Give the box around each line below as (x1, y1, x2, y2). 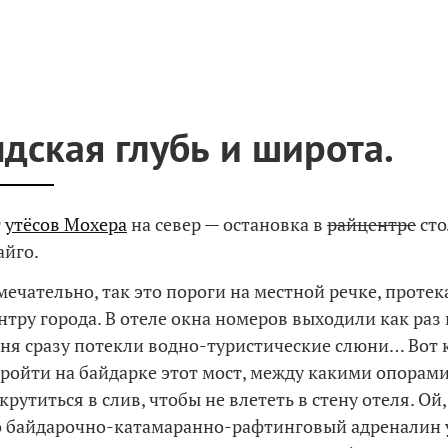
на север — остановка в (127, 211, 327, 236)
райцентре (327, 211, 416, 236)
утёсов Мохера (5, 211, 127, 236)
